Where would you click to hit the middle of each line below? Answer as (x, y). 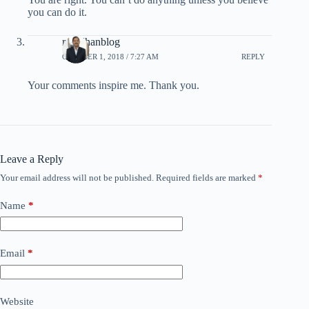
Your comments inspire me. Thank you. (113, 85)
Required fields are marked (207, 177)
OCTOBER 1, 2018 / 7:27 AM (110, 57)
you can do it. (57, 12)
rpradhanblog (91, 41)
